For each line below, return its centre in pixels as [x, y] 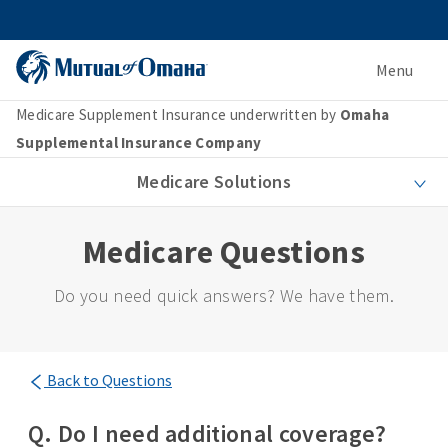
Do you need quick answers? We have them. [224, 295]
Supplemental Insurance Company [139, 142]
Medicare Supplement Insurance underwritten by [178, 114]
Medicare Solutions [214, 181]
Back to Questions [108, 380]
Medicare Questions [224, 252]
